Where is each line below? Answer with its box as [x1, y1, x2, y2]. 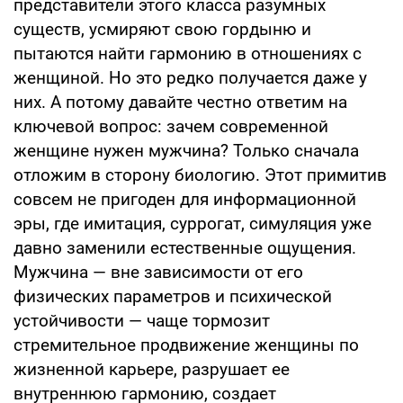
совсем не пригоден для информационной [13, 188, 356, 210]
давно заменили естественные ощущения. [13, 237, 356, 258]
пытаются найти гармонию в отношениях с [13, 42, 362, 64]
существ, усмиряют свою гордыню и [13, 18, 311, 40]
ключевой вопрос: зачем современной [13, 115, 328, 137]
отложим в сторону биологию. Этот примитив [13, 164, 387, 185]
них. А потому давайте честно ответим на [13, 91, 347, 112]
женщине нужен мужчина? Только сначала [13, 139, 359, 161]
